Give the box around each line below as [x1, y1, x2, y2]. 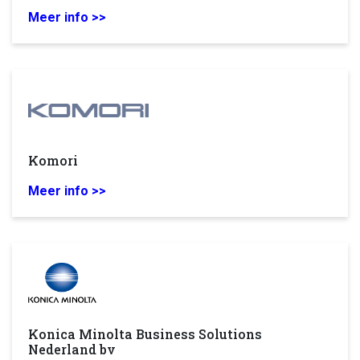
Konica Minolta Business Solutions [28, 325, 262, 342]
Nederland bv [28, 341, 116, 358]
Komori [28, 152, 78, 169]
